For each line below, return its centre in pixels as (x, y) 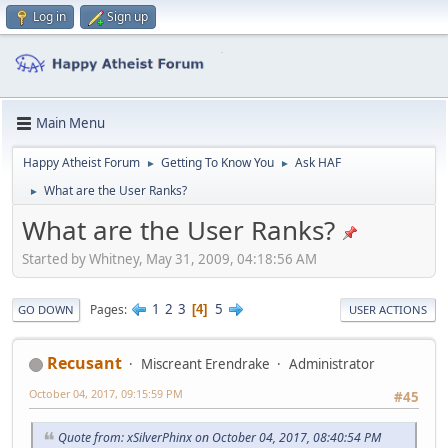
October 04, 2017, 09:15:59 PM (106, 394)
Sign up (127, 16)
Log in (49, 16)
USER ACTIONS (388, 310)
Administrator (332, 364)
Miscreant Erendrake (205, 364)
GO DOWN (46, 310)
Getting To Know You (217, 162)
